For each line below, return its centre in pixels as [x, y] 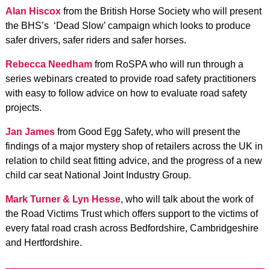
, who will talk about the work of [187, 199]
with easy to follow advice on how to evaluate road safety [126, 93]
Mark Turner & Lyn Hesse [63, 199]
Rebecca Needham [49, 64]
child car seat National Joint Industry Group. [98, 175]
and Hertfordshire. [43, 243]
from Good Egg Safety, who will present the [147, 132]
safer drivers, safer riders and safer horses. [96, 40]
